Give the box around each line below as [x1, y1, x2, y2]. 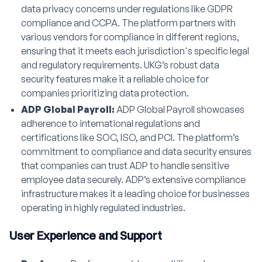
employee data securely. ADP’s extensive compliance [21, 173, 246, 185]
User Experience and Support [9, 227, 162, 243]
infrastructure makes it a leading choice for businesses [21, 187, 250, 199]
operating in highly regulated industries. [21, 201, 185, 213]
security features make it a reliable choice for [21, 73, 209, 85]
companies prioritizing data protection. [21, 87, 189, 99]
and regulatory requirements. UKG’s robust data [21, 58, 219, 71]
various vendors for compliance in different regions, [21, 30, 239, 43]
